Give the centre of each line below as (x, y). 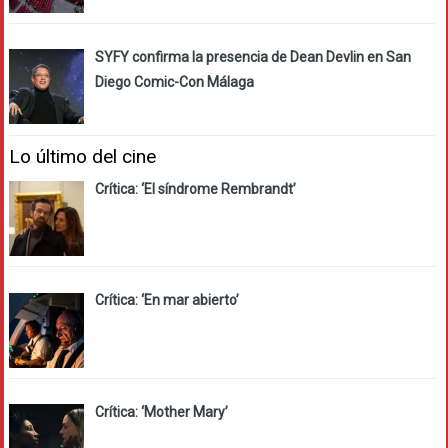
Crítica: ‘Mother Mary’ (161, 412)
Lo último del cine (82, 156)
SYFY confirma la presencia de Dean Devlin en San (252, 57)
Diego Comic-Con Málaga (174, 82)
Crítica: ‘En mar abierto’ (166, 300)
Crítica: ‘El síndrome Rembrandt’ (195, 188)
